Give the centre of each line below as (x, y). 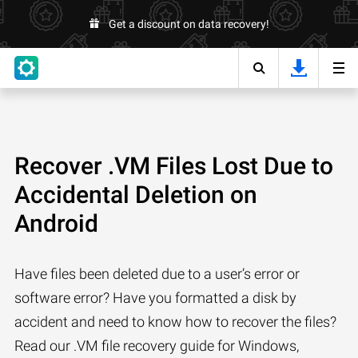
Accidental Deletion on (136, 195)
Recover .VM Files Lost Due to (174, 166)
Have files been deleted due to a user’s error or (157, 274)
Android (56, 223)
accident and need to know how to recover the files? (175, 322)
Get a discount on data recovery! (189, 24)
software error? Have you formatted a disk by (155, 298)
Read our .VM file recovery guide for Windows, (157, 346)
